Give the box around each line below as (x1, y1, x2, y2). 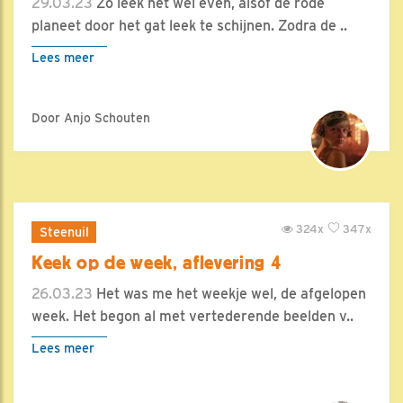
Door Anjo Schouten (31, 111, 150, 125)
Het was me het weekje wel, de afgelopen (93, 285, 366, 302)
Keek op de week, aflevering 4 (31, 252, 282, 273)
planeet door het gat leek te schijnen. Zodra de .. (31, 17, 347, 34)
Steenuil (39, 224, 89, 239)
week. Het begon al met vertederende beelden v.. (31, 308, 354, 325)
